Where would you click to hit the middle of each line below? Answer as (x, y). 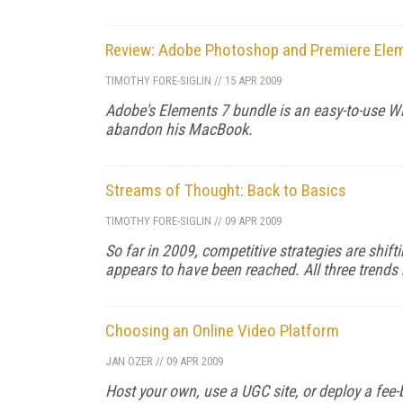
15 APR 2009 (252, 80)
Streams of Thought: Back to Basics (226, 190)
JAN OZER (129, 361)
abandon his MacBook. (179, 129)
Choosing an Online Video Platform (222, 330)
